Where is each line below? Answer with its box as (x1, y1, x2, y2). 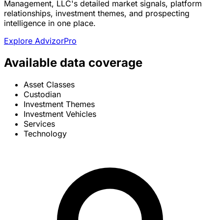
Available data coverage (4, 55, 142, 70)
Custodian (24, 89, 61, 100)
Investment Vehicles (24, 109, 96, 119)
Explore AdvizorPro (4, 36, 77, 46)
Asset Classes (24, 80, 75, 90)
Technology (24, 129, 67, 139)
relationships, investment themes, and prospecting (4, 8, 190, 19)
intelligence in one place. (4, 18, 96, 28)
